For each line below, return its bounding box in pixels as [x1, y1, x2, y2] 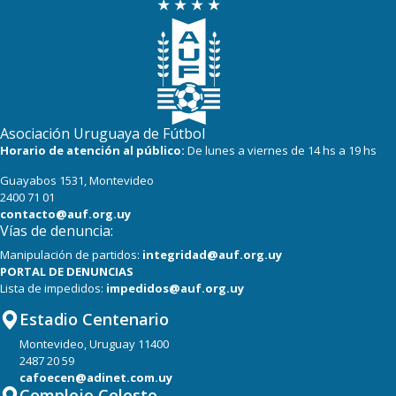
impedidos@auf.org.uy [106, 279, 244, 296]
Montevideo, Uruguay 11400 [19, 335, 169, 352]
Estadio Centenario [19, 308, 169, 330]
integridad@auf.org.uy [142, 246, 282, 263]
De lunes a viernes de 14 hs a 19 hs [187, 141, 377, 158]
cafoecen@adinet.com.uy [19, 369, 172, 385]
